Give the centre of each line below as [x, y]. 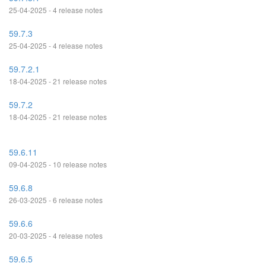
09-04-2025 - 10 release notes [58, 164]
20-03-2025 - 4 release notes [56, 235]
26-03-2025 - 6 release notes [56, 200]
